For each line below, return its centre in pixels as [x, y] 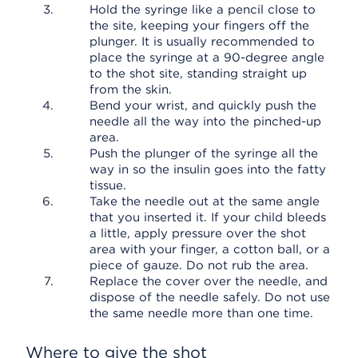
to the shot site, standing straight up [198, 74]
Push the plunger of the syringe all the [204, 153]
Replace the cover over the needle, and [209, 281]
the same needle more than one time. [201, 313]
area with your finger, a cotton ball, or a [210, 249]
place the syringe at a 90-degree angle [207, 58]
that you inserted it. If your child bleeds [208, 217]
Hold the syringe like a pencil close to [203, 10]
